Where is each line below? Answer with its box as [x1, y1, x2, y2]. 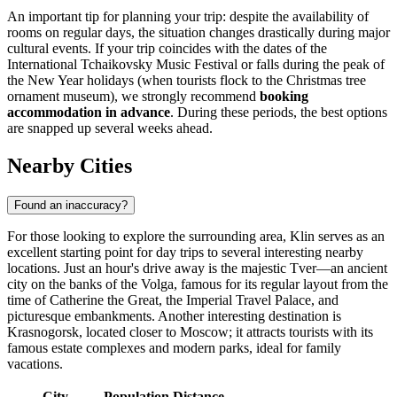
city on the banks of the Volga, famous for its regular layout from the [7, 276, 388, 292]
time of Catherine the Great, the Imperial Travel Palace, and [7, 292, 339, 308]
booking [260, 89, 308, 105]
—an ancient [316, 261, 387, 276]
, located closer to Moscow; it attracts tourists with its [79, 324, 373, 340]
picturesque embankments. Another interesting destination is [7, 308, 341, 324]
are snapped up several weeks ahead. [7, 121, 213, 136]
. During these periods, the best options [170, 105, 387, 121]
